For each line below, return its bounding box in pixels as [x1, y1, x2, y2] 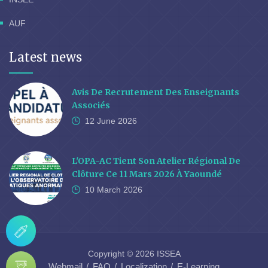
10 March [85, 185, 121, 195]
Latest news [9, 50, 82, 65]
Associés [72, 100, 110, 111]
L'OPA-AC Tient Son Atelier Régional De [72, 156, 240, 167]
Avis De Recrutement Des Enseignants [72, 87, 239, 98]
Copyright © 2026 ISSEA [87, 249, 181, 259]
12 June [85, 116, 115, 126]
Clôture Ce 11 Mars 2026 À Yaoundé [72, 169, 222, 180]
